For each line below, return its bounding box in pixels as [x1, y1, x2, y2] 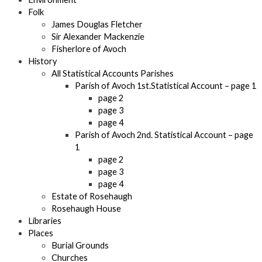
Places [28, 228, 53, 239]
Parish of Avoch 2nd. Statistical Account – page [75, 130, 253, 140]
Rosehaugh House [51, 204, 121, 214]
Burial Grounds [51, 240, 109, 251]
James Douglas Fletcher [51, 19, 143, 30]
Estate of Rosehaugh [51, 191, 132, 202]
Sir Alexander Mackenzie [51, 32, 144, 42]
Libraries [28, 216, 61, 226]
